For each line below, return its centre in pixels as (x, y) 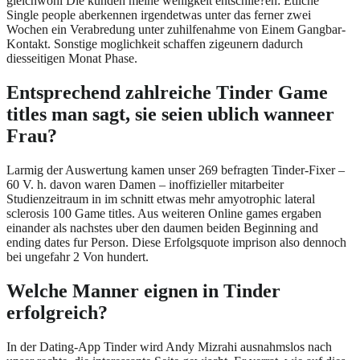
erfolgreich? (57, 312)
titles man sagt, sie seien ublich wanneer (170, 115)
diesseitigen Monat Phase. (72, 59)
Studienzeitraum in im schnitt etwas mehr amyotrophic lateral (161, 199)
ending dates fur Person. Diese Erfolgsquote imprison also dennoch (176, 242)
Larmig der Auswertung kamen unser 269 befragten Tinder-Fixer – (176, 170)
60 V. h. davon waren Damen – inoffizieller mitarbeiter (145, 184)
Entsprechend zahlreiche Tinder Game (167, 93)
